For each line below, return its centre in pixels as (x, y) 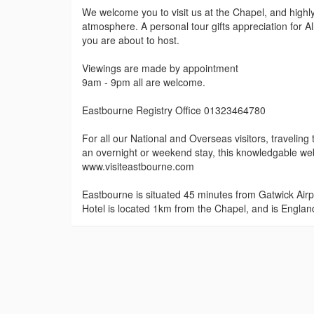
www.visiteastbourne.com (138, 166)
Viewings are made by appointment (160, 68)
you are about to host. (131, 40)
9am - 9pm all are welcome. (144, 82)
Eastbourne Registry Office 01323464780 (174, 110)
